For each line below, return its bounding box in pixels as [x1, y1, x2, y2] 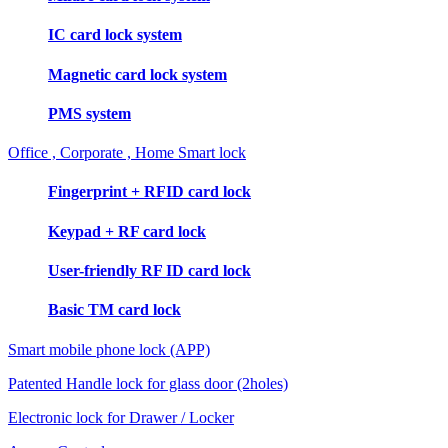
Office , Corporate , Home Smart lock [8, 144, 246, 162]
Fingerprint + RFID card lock [48, 183, 251, 201]
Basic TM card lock [48, 301, 181, 319]
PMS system [48, 104, 131, 122]
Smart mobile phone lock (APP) [8, 340, 210, 358]
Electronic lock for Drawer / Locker [8, 408, 234, 426]
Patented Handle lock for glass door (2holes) [8, 374, 288, 392]
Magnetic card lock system [48, 65, 227, 83]
